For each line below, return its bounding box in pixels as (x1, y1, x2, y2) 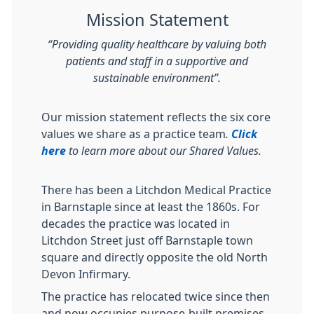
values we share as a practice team (41, 128, 226, 139)
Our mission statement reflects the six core (41, 111, 271, 123)
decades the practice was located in (41, 218, 230, 229)
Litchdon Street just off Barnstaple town (41, 235, 253, 246)
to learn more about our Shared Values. (66, 145, 261, 156)
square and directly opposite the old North (41, 252, 268, 263)
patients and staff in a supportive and (66, 55, 248, 67)
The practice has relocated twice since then (41, 291, 270, 302)
